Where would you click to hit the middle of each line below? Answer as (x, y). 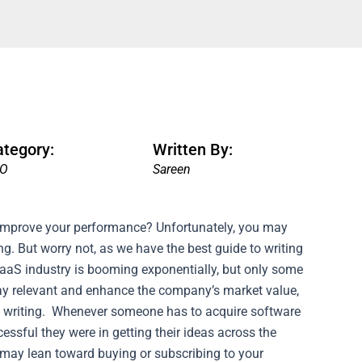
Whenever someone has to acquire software (176, 311)
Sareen (171, 170)
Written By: (192, 150)
